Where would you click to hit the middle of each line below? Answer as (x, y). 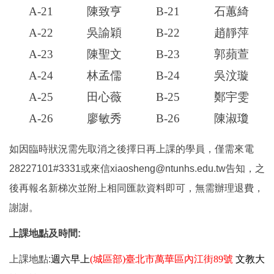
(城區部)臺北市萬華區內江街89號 (161, 259)
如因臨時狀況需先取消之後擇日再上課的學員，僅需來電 (131, 149)
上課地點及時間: (45, 234)
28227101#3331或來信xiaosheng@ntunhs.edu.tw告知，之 (137, 169)
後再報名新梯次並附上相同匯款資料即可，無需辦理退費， (136, 188)
